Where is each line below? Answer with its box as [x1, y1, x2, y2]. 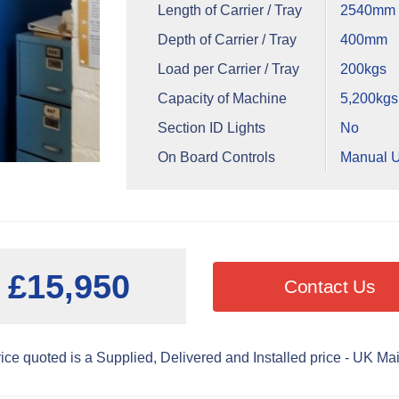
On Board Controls [157, 149, 275, 165]
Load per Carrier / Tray [157, 61, 299, 77]
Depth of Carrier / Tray [157, 31, 297, 47]
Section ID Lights [157, 119, 265, 135]
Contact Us [284, 275, 376, 297]
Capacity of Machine [157, 90, 287, 106]
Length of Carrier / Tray [157, 2, 302, 18]
